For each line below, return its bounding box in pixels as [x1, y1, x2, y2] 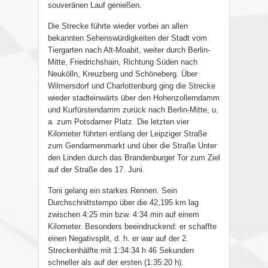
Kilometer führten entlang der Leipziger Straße [48, 129, 207, 139]
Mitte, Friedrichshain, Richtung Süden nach [48, 57, 197, 67]
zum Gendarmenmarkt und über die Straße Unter [48, 141, 217, 151]
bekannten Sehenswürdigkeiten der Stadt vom [48, 33, 207, 43]
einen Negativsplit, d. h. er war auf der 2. [48, 234, 188, 243]
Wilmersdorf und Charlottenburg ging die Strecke [48, 81, 215, 91]
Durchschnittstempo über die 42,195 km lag [48, 198, 199, 208]
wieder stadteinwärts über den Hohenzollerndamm [48, 93, 220, 103]
